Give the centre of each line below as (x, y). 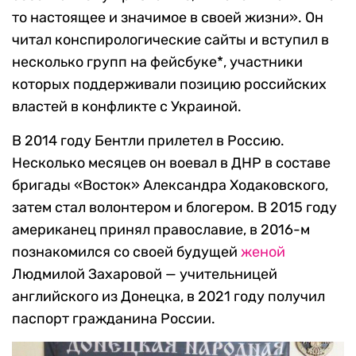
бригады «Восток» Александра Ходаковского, (170, 186)
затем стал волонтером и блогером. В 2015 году (174, 208)
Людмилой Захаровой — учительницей (145, 275)
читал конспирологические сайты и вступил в (170, 40)
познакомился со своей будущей (126, 252)
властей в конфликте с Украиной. (127, 107)
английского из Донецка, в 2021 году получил (168, 297)
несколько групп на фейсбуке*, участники (157, 62)
